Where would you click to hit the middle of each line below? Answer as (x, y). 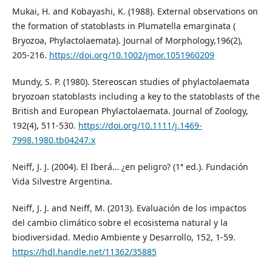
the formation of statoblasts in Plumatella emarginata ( (124, 25)
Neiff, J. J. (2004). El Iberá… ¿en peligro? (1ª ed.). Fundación (130, 166)
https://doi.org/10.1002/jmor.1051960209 (131, 55)
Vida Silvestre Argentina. (62, 181)
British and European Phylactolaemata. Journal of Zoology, (130, 110)
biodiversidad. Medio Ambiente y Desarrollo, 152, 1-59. (124, 237)
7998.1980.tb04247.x (53, 140)
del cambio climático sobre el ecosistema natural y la (120, 222)
